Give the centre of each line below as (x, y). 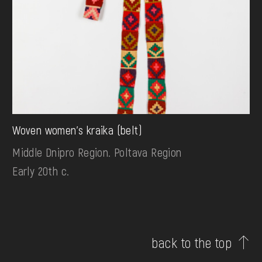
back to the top (192, 243)
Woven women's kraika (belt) (77, 130)
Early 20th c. (41, 171)
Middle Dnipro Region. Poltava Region (97, 152)
